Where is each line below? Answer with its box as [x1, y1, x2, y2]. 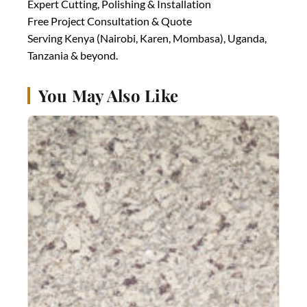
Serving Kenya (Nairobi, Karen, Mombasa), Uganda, [27, 32, 267, 45]
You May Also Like [38, 84, 179, 107]
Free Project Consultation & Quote [27, 14, 192, 28]
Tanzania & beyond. [27, 49, 118, 62]
